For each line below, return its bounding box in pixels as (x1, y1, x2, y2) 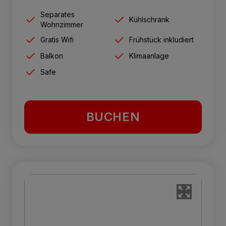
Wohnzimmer (40, 20, 83, 29)
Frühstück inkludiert (129, 35, 194, 44)
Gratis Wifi (40, 35, 74, 44)
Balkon (40, 51, 63, 60)
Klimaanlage (129, 51, 169, 60)
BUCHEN (86, 109, 140, 124)
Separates (40, 10, 75, 19)
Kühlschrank (129, 15, 169, 24)
